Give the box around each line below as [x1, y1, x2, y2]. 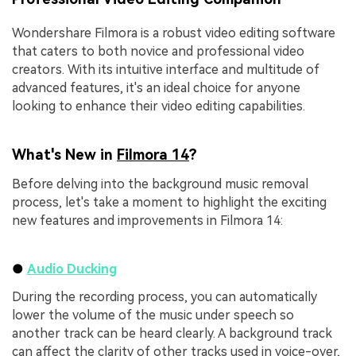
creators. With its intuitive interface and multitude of [12, 61, 319, 77]
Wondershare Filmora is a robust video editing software [12, 25, 335, 41]
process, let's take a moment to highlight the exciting [12, 195, 327, 211]
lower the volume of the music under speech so [12, 308, 294, 323]
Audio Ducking [27, 261, 117, 277]
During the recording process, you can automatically [12, 289, 317, 305]
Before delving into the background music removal [12, 176, 308, 192]
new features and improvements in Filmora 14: [12, 213, 283, 229]
